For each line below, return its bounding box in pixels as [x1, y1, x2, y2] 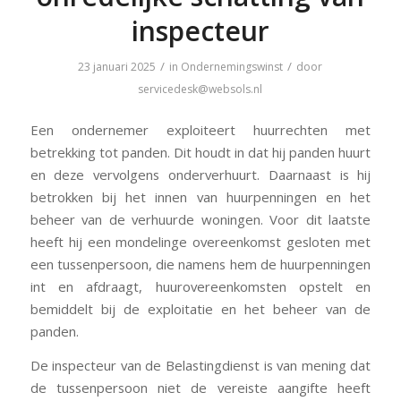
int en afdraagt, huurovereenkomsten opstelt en [30, 277, 371, 295]
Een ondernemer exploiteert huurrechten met [30, 120, 371, 139]
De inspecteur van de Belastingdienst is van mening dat [30, 355, 371, 374]
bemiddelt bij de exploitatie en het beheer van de [30, 299, 371, 318]
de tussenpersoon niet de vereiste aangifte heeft [30, 378, 371, 397]
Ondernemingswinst [181, 59, 284, 75]
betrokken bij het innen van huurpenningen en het [30, 187, 371, 206]
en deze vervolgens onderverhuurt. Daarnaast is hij [30, 165, 371, 183]
